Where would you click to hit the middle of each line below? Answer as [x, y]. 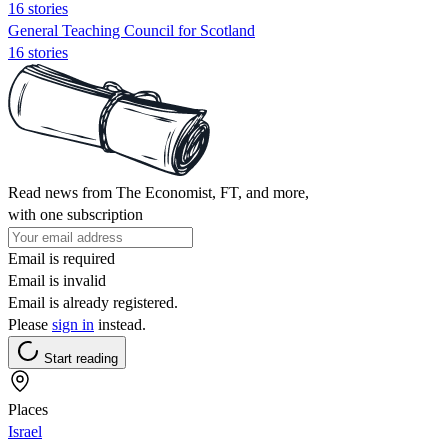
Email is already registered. [93, 302]
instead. [120, 324]
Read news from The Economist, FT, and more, [158, 192]
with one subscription [75, 214]
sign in [73, 324]
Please [30, 324]
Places [28, 409]
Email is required [61, 258]
